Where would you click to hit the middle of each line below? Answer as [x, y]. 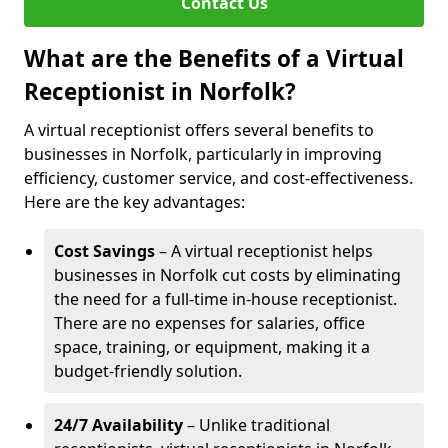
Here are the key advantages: [134, 202]
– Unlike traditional [256, 425]
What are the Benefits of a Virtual [214, 58]
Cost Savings [104, 251]
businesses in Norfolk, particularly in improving [203, 154]
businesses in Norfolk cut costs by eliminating [227, 275]
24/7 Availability [118, 425]
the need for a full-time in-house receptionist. [225, 299]
